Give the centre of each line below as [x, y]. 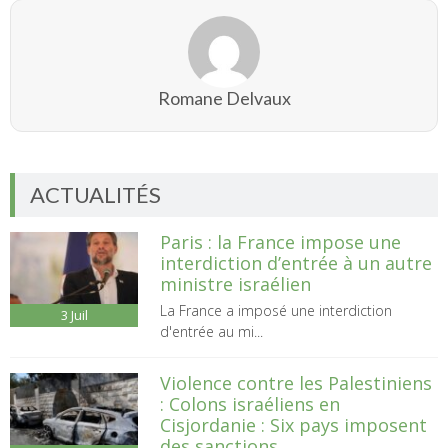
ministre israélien [235, 283]
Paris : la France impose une [280, 241]
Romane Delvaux [224, 97]
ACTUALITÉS [95, 194]
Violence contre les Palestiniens [295, 382]
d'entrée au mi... [211, 331]
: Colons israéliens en [249, 403]
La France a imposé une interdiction [275, 310]
